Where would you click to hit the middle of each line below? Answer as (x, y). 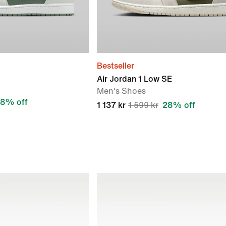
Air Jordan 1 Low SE (134, 79)
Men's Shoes (121, 91)
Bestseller (116, 66)
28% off (179, 105)
